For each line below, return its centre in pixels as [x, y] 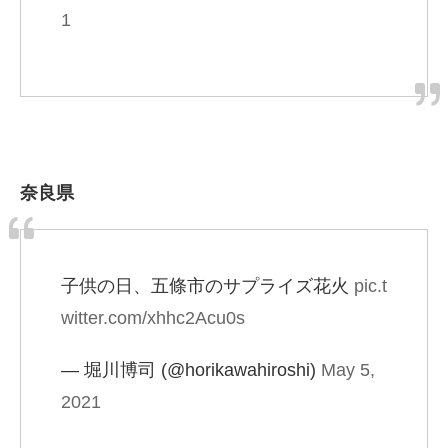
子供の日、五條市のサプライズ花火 [207, 286]
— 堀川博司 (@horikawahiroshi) [191, 370]
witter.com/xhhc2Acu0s [153, 318]
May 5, [348, 370]
